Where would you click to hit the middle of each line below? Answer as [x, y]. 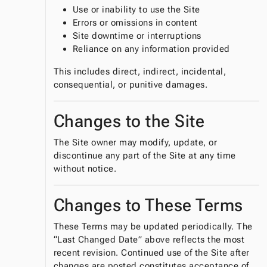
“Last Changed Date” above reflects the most [149, 240]
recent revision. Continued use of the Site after [151, 253]
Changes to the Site [129, 121]
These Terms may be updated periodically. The [153, 227]
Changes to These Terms [148, 205]
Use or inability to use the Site [136, 10]
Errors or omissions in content [135, 23]
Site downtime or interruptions [137, 36]
